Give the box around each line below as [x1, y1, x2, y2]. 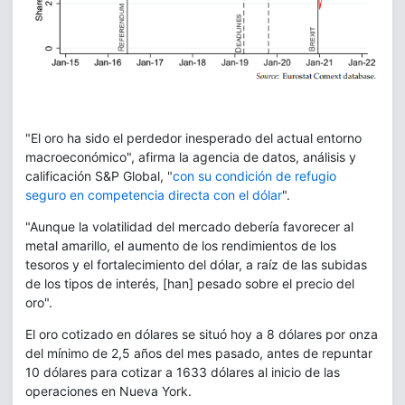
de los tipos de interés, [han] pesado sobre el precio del [25, 275, 354, 291]
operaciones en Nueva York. [25, 382, 192, 399]
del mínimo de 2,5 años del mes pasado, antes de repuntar [25, 344, 372, 361]
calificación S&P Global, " [25, 167, 173, 184]
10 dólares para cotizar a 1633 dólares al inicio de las [25, 363, 340, 380]
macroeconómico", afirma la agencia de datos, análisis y [25, 148, 356, 165]
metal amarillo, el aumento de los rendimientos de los [25, 237, 336, 253]
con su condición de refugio [173, 167, 336, 184]
